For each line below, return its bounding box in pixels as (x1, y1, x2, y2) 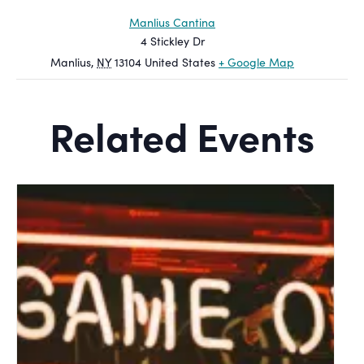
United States (145, 54, 215, 70)
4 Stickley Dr (140, 32, 205, 49)
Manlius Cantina (129, 14, 215, 30)
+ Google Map (219, 54, 294, 70)
